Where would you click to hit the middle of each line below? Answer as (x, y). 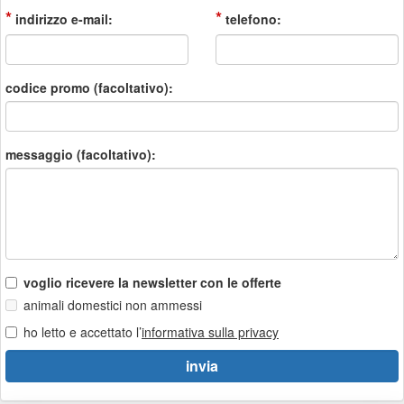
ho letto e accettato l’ (83, 332)
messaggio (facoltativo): (81, 154)
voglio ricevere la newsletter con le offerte (152, 282)
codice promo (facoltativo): (89, 87)
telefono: (252, 19)
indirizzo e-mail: (62, 19)
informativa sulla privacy (210, 332)
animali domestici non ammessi (113, 305)
